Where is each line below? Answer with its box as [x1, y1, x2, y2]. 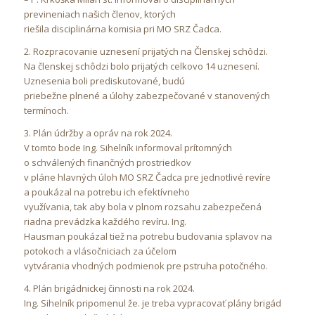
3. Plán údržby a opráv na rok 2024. [23, 126, 172, 139]
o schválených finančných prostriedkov [23, 155, 191, 169]
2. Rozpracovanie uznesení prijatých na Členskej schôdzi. [23, 44, 268, 58]
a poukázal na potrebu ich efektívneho [23, 185, 190, 198]
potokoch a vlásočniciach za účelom [23, 244, 176, 257]
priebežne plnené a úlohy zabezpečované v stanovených [23, 89, 270, 102]
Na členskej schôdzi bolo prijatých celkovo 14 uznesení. [23, 59, 259, 72]
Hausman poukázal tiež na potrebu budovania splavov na [23, 229, 272, 243]
